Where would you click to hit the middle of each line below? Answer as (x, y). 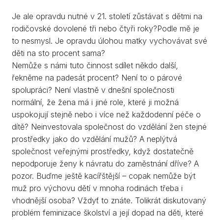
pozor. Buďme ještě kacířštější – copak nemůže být (104, 176)
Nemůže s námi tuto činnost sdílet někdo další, (95, 66)
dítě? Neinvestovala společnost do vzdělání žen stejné (109, 127)
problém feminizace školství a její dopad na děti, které (108, 213)
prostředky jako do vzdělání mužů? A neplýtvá (95, 139)
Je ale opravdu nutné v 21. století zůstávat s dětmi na (107, 16)
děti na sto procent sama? (58, 53)
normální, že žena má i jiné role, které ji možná (95, 102)
